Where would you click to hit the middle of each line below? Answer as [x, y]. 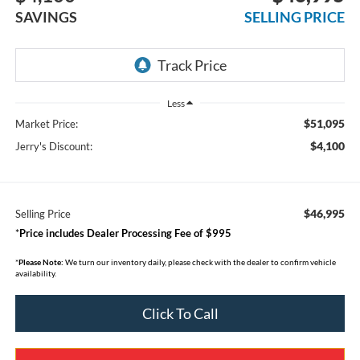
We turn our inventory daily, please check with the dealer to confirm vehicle [199, 262]
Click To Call [180, 314]
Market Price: [46, 124]
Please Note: [41, 262]
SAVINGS [46, 16]
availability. [35, 274]
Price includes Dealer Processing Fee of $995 [125, 233]
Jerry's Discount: [53, 147]
